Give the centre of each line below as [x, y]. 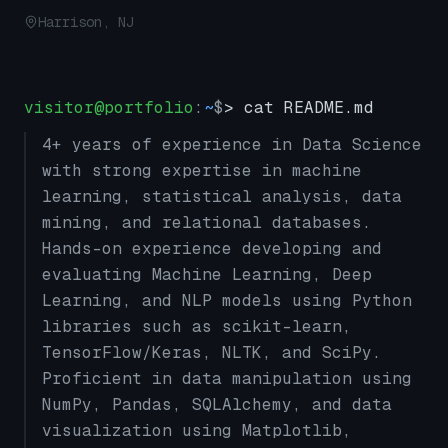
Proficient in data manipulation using [227, 378]
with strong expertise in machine [202, 170]
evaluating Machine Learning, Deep [207, 274]
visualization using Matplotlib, [197, 430]
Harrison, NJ [86, 22]
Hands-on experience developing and [212, 248]
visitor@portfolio [109, 107]
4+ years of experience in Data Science [232, 144]
